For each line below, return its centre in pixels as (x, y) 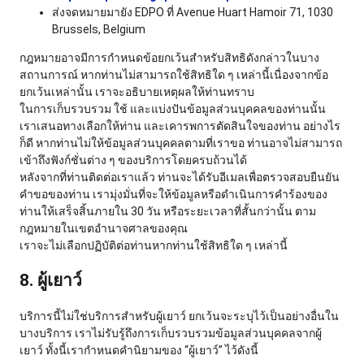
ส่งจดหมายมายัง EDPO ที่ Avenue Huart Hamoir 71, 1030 (193, 12)
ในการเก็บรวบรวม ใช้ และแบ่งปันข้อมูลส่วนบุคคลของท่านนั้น (173, 108)
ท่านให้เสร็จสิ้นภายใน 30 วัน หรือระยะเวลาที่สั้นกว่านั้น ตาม (168, 211)
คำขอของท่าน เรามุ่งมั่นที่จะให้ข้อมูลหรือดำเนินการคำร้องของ (173, 194)
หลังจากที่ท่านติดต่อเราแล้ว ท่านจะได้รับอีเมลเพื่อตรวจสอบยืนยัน (180, 177)
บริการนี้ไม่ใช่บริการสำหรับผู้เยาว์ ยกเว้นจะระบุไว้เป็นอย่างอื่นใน (179, 316)
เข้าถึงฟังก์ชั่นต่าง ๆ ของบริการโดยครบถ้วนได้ (133, 160)
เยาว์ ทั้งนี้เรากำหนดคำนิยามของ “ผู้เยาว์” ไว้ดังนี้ (139, 350)
